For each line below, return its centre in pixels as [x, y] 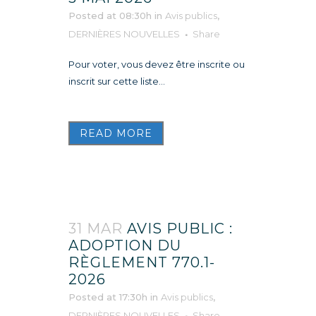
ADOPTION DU [125, 245]
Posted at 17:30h [108, 297]
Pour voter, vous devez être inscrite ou [157, 64]
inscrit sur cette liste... [117, 81]
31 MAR [96, 228]
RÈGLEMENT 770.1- [142, 262]
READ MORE [116, 133]
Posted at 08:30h [110, 15]
